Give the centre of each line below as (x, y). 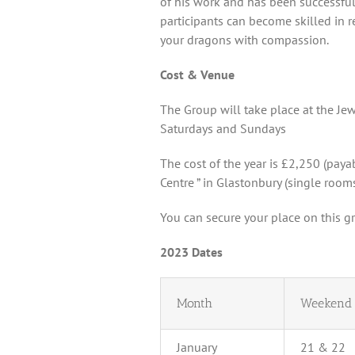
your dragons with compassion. (244, 40)
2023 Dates (191, 252)
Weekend (326, 303)
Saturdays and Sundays (223, 129)
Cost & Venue (197, 75)
